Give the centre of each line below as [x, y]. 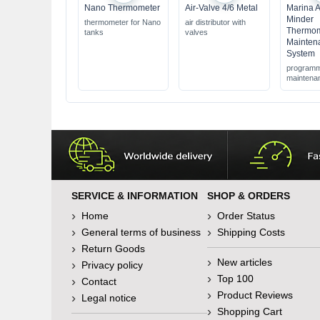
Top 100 [235, 279]
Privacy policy [112, 265]
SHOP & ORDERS [249, 196]
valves [197, 32]
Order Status [246, 216]
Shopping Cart [250, 311]
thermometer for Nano [122, 22]
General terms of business [141, 232]
